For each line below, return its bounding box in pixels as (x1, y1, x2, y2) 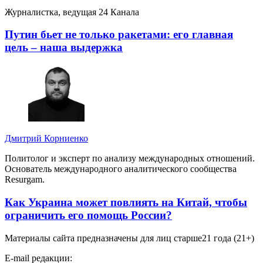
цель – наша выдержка (5, 41, 123, 54)
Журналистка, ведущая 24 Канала (5, 6, 139, 17)
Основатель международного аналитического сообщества (5, 164, 237, 174)
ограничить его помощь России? (5, 208, 172, 221)
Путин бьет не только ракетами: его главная (5, 28, 233, 41)
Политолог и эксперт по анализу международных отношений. (5, 153, 255, 164)
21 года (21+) (202, 232, 254, 243)
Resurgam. (5, 174, 45, 185)
